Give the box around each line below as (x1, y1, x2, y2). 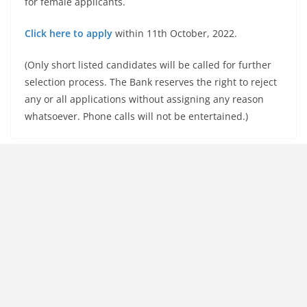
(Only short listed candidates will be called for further (25, 58, 271, 71)
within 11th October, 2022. (112, 27, 237, 40)
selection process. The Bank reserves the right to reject (25, 75, 277, 88)
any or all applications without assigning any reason (25, 93, 264, 106)
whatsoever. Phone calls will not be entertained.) (25, 110, 248, 123)
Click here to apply (25, 27, 112, 40)
